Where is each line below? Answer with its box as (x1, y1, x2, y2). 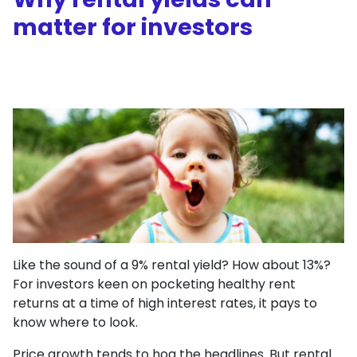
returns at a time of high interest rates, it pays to (13, 293, 317, 312)
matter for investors (13, 11, 253, 44)
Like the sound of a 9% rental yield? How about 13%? (13, 255, 331, 274)
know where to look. (13, 312, 138, 331)
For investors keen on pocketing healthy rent (13, 274, 296, 293)
